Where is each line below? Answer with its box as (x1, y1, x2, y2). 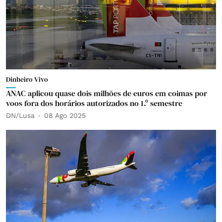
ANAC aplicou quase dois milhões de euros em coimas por (6, 87, 207, 99)
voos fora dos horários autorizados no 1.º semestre (6, 97, 182, 109)
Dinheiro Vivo (6, 74, 48, 84)
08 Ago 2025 (44, 111, 86, 119)
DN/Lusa (6, 111, 35, 119)
